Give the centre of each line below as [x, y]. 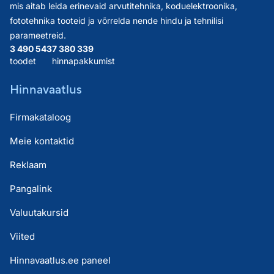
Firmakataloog [40, 117]
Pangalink [31, 188]
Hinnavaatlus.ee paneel [60, 260]
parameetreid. [38, 35]
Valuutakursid [39, 212]
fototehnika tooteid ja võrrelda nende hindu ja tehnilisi [117, 20]
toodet [23, 61]
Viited [22, 236]
